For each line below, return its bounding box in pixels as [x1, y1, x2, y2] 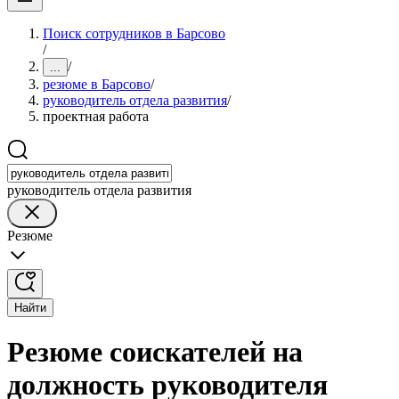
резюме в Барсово [43, 77, 151, 92]
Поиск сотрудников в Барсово [43, 26, 225, 41]
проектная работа [43, 109, 149, 124]
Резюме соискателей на [7, 336, 303, 369]
